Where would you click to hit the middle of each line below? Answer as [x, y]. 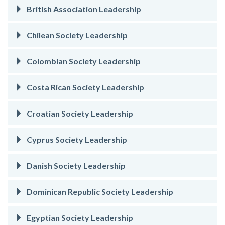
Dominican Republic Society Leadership [99, 191]
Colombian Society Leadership [83, 61]
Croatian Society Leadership [79, 113]
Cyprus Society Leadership [76, 139]
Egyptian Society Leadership [79, 217]
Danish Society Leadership [75, 165]
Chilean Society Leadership [76, 35]
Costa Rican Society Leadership [85, 87]
